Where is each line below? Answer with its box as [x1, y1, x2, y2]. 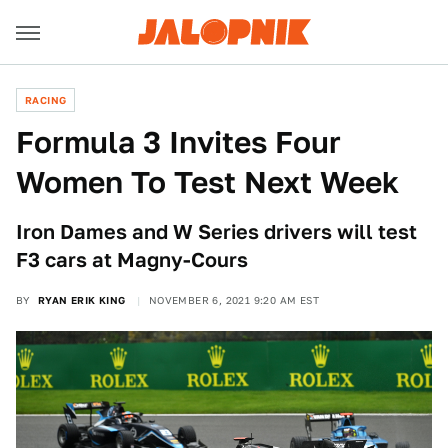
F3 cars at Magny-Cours [16, 248, 248, 272]
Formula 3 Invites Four [16, 124, 341, 160]
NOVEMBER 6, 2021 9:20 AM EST [148, 294, 320, 306]
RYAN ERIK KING [37, 294, 126, 306]
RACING [25, 94, 67, 106]
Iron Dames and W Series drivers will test [16, 220, 417, 244]
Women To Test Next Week [16, 164, 399, 200]
